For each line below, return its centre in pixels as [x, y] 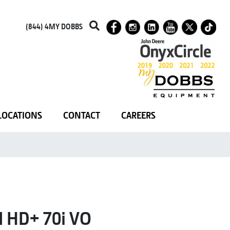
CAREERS [138, 115]
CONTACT [81, 115]
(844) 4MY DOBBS [54, 26]
